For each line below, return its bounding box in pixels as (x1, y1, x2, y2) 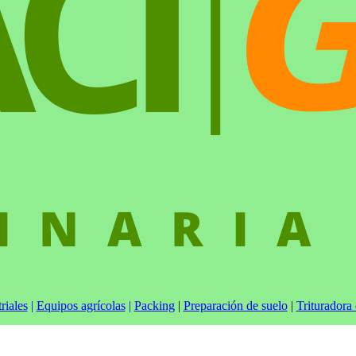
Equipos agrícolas (36, 299, 126, 313)
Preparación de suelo (183, 299, 288, 313)
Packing (133, 299, 175, 313)
